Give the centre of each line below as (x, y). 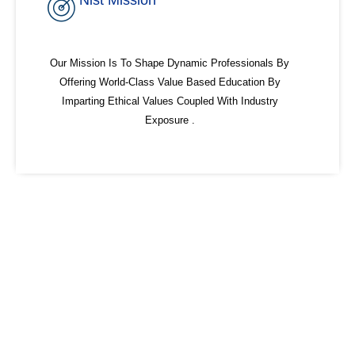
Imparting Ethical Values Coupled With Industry (170, 101)
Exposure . (170, 120)
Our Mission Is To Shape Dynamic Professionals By (170, 63)
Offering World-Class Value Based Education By (170, 82)
